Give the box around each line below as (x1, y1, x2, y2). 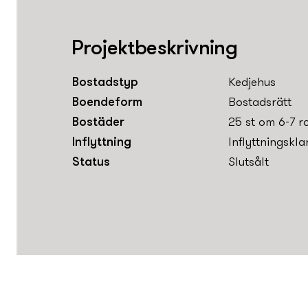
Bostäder (72, 116, 124, 130)
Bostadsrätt (228, 96, 291, 110)
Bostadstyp (72, 76, 138, 90)
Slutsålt (228, 156, 269, 170)
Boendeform (72, 96, 142, 110)
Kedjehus (228, 76, 276, 90)
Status (72, 156, 110, 170)
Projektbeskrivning (71, 38, 238, 60)
